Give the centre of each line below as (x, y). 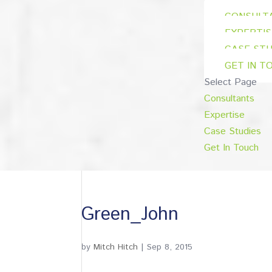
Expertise (225, 115)
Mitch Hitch (116, 247)
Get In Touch (232, 148)
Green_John (130, 215)
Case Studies (233, 131)
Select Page (231, 82)
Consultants (229, 99)
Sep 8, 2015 (170, 247)
